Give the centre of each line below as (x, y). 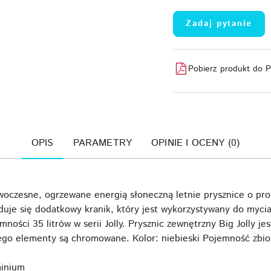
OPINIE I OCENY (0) (195, 143)
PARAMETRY (103, 143)
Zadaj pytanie (219, 24)
